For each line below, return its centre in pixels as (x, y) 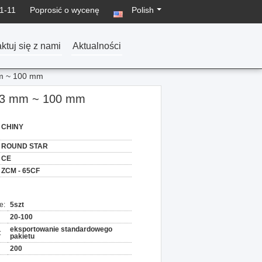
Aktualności (97, 46)
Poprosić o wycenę (65, 10)
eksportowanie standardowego (61, 229)
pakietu (22, 236)
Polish (143, 10)
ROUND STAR (25, 146)
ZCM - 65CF (20, 171)
